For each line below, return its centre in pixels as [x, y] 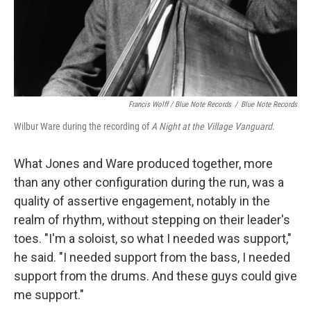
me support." [49, 294]
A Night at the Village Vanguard [212, 126]
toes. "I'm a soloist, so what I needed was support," [153, 238]
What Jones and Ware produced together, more [143, 163]
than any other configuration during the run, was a [149, 182]
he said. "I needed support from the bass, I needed [152, 257]
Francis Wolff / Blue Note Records [180, 104]
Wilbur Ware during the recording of [83, 126]
